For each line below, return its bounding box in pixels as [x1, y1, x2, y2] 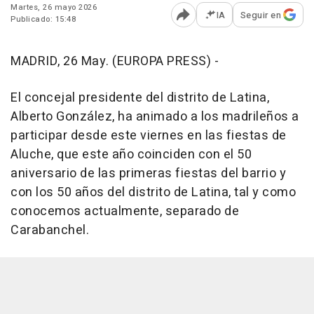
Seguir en [240, 8, 281, 22]
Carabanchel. [11, 220, 89, 240]
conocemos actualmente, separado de [11, 201, 239, 221]
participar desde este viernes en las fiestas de [11, 125, 287, 145]
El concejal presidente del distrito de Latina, [11, 88, 269, 107]
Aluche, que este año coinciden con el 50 [11, 144, 252, 164]
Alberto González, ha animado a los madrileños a [11, 107, 299, 126]
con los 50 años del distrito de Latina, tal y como [11, 182, 296, 202]
